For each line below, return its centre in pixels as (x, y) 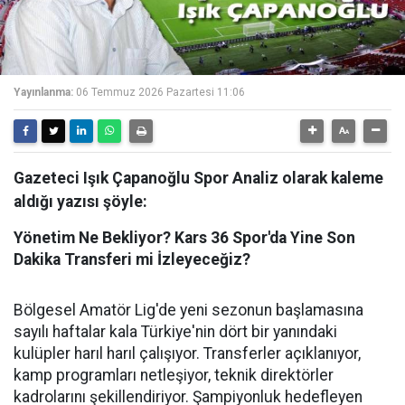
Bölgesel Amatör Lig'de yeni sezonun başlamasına (188, 310)
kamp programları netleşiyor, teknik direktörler (174, 375)
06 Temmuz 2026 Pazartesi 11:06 (160, 92)
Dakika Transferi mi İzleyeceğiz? (132, 259)
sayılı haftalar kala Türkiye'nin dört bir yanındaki (175, 332)
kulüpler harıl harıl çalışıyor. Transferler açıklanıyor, (187, 353)
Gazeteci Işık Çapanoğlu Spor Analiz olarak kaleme (198, 178)
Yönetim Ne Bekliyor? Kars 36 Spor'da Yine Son (184, 238)
